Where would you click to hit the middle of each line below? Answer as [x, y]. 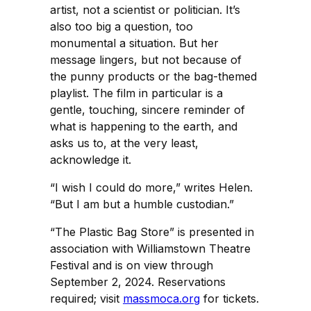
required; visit [86, 298]
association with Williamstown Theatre [150, 248]
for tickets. [229, 298]
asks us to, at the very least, [124, 143]
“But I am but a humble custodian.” [142, 204]
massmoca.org [161, 298]
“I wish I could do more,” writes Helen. [151, 187]
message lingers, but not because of [146, 59]
